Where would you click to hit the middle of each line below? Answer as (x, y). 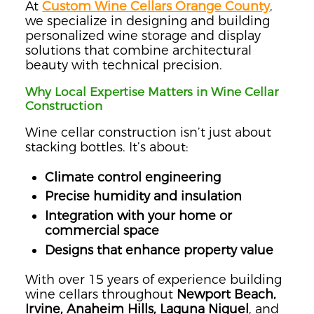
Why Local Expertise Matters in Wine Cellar (152, 91)
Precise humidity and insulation (144, 196)
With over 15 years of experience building (154, 280)
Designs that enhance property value (159, 250)
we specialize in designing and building (148, 20)
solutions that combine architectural (139, 50)
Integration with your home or (139, 216)
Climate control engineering (133, 177)
